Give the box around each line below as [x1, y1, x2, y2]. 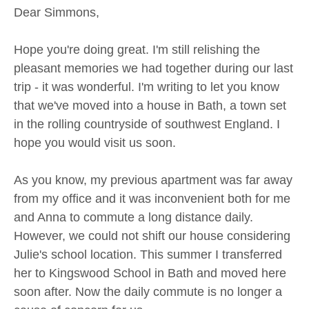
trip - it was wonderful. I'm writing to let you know [14, 79, 279, 94]
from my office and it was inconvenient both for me [14, 191, 290, 206]
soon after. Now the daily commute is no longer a [14, 284, 282, 299]
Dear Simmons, [14, 5, 99, 19]
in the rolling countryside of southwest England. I [14, 117, 280, 131]
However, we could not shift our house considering [14, 228, 290, 243]
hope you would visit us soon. [14, 135, 176, 150]
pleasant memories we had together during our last [14, 61, 293, 75]
